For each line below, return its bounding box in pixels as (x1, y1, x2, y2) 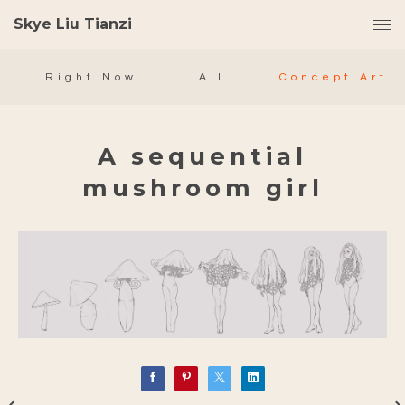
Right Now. (45, 71, 145, 83)
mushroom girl (81, 174, 324, 202)
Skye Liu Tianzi (14, 15, 132, 33)
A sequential (98, 142, 307, 171)
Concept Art (279, 71, 388, 83)
